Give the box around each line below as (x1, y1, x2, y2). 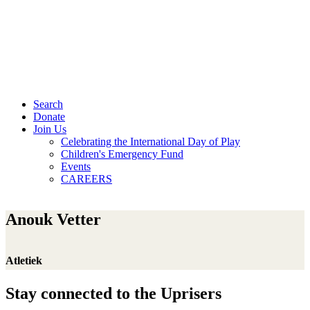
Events (61, 161, 91, 172)
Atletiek (6, 255, 42, 267)
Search (33, 98, 63, 110)
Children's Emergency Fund (61, 148, 183, 160)
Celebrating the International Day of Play (61, 136, 240, 147)
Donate (33, 111, 65, 122)
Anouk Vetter (6, 210, 101, 228)
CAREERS (61, 173, 112, 185)
